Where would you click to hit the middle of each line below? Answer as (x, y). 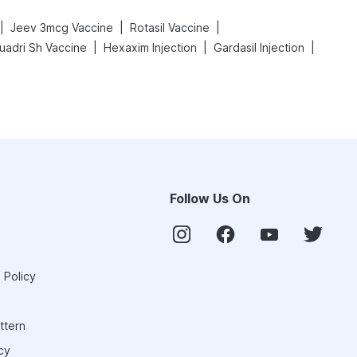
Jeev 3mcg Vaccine (62, 27)
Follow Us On (210, 198)
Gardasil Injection (259, 47)
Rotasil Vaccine (170, 27)
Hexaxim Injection (150, 47)
